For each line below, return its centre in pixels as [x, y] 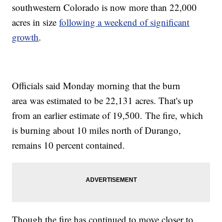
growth [26, 37]
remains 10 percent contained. [69, 145]
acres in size [36, 22]
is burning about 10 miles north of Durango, [97, 130]
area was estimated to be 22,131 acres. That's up [103, 101]
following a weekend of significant [124, 22]
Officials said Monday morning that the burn [96, 86]
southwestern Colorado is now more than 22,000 [105, 7]
